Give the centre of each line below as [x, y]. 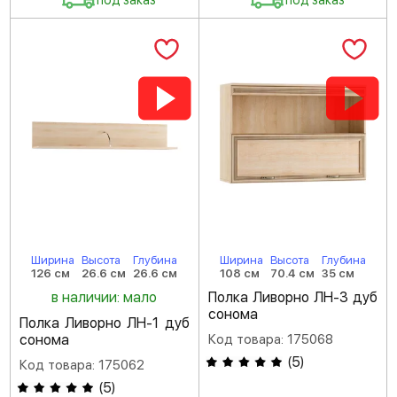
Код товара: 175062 [82, 365]
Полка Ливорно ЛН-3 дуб [292, 297]
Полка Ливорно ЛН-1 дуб [105, 323]
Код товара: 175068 [270, 339]
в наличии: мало [105, 297]
